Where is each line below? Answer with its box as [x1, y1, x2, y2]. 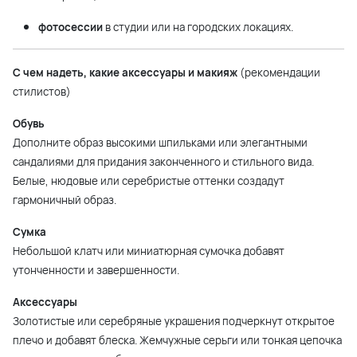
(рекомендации [237, 65, 320, 80]
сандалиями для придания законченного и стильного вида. [13, 155, 314, 170]
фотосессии [38, 20, 103, 35]
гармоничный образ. [13, 193, 116, 208]
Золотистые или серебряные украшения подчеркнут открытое [13, 314, 335, 329]
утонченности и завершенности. [13, 263, 179, 278]
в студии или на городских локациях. [103, 20, 293, 35]
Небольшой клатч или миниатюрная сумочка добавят [13, 244, 284, 259]
